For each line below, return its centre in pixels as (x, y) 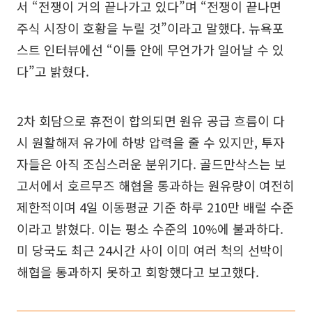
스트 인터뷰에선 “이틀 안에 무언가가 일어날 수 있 (150, 50)
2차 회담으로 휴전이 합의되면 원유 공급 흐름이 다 (151, 121)
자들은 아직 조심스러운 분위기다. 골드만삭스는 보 (151, 164)
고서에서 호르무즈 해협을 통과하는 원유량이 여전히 (156, 186)
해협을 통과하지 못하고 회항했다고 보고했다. (138, 272)
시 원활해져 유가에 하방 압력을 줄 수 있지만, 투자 (151, 142)
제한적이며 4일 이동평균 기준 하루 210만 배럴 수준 (155, 207)
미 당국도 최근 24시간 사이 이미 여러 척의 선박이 (150, 250)
